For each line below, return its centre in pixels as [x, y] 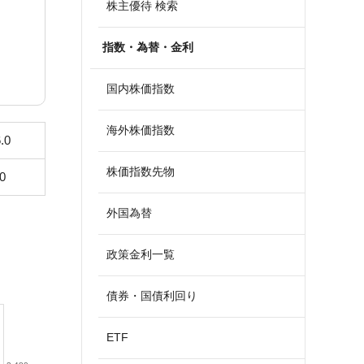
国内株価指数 [141, 89]
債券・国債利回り [152, 296]
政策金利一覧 [141, 254]
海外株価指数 [141, 130]
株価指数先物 [141, 171]
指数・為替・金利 [148, 47]
